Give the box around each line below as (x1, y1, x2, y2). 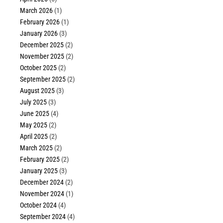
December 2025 (20, 41, 64, 49)
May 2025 (20, 121, 48, 129)
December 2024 (20, 178, 64, 187)
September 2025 (20, 75, 66, 84)
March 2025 (20, 144, 53, 152)
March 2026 (20, 6, 53, 15)
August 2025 (20, 87, 55, 95)
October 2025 (20, 64, 57, 72)
